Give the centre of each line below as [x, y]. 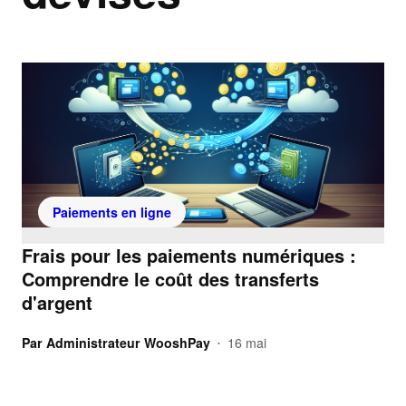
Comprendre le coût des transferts [170, 279]
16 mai [247, 342]
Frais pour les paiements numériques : [189, 256]
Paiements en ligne [112, 213]
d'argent [57, 303]
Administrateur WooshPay [128, 342]
